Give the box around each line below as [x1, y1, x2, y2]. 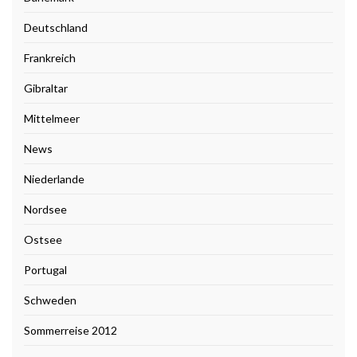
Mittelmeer [24, 112, 80, 126]
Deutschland [24, 21, 88, 35]
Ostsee [24, 233, 62, 247]
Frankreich [24, 51, 76, 65]
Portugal [24, 263, 67, 277]
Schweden [24, 293, 76, 308]
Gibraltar [24, 81, 68, 96]
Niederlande [24, 172, 84, 186]
